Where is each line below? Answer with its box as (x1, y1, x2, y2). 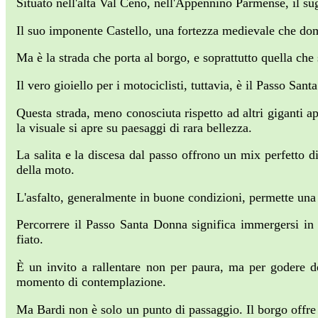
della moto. (16, 163, 78, 177)
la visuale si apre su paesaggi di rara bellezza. (16, 120, 252, 135)
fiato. (16, 232, 47, 247)
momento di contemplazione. (16, 275, 166, 290)
